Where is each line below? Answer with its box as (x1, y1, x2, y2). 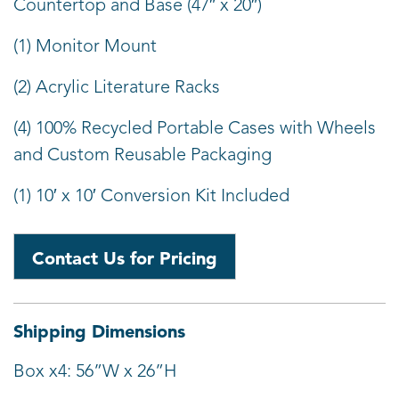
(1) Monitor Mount (13, 37, 157, 56)
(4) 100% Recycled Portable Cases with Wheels (13, 119, 376, 138)
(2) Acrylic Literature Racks (13, 78, 220, 97)
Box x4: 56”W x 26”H (13, 362, 176, 381)
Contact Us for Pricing (32, 247, 217, 269)
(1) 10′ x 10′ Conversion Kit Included (13, 187, 289, 206)
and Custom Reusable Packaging (13, 146, 272, 165)
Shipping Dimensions (13, 320, 185, 342)
